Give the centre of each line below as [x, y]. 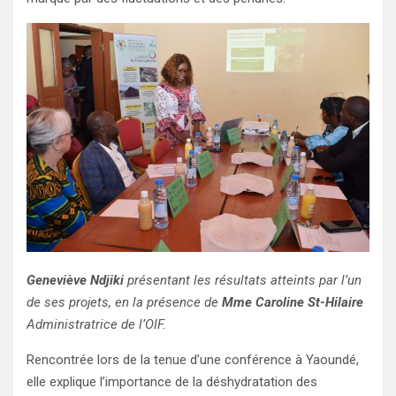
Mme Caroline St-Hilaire [293, 302]
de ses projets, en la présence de [124, 302]
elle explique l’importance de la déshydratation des [172, 381]
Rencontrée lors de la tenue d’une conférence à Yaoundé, [193, 359]
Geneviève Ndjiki [75, 280]
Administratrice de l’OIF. [96, 324]
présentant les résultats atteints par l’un [243, 280]
